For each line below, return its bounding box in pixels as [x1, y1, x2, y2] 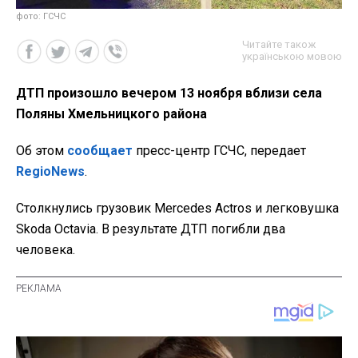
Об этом [16, 142, 67, 158]
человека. [16, 241, 75, 257]
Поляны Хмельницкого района [16, 105, 207, 121]
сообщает [67, 142, 133, 158]
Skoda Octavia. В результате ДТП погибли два [16, 221, 285, 237]
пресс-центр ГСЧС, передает [133, 142, 306, 158]
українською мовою [242, 50, 342, 62]
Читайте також [242, 38, 316, 50]
